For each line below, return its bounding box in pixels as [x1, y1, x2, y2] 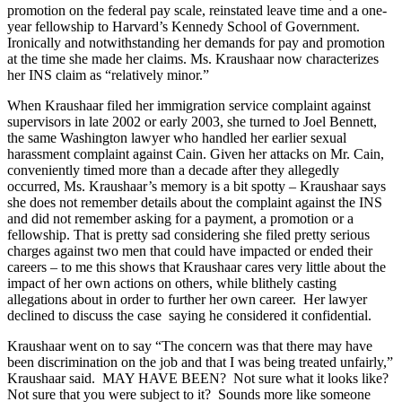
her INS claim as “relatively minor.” [7, 67, 213, 83]
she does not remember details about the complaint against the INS [7, 195, 382, 211]
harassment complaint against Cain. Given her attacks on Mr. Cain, [7, 146, 384, 162]
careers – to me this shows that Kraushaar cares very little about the [7, 259, 386, 275]
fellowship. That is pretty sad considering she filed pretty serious [7, 227, 370, 243]
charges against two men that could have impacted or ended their [7, 243, 372, 259]
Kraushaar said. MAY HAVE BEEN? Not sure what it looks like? [7, 371, 392, 387]
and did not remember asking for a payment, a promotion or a [7, 211, 354, 227]
